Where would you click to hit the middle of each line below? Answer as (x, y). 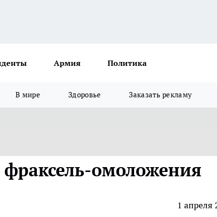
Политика (127, 63)
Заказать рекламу (161, 95)
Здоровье (85, 95)
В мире (28, 95)
